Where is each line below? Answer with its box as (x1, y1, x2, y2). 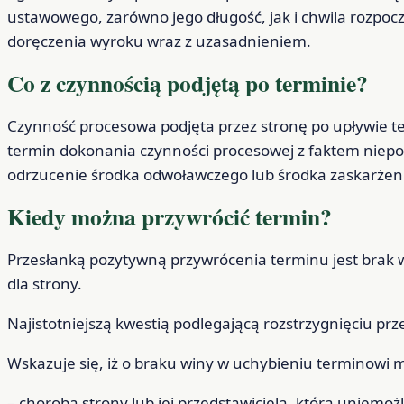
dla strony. (7, 273, 82, 295)
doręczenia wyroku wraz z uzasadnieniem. (7, 30, 311, 51)
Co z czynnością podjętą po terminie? (7, 66, 368, 100)
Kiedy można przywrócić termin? (7, 199, 332, 234)
